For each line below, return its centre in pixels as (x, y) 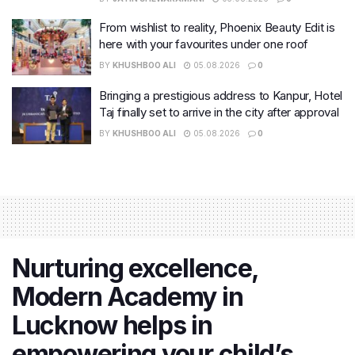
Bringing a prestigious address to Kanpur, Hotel (221, 95)
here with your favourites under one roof (204, 44)
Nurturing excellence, (136, 268)
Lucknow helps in (112, 325)
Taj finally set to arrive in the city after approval (219, 112)
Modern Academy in (128, 296)
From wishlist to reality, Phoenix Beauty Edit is (217, 27)
